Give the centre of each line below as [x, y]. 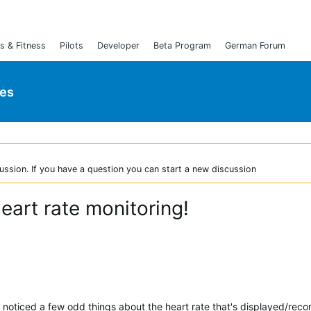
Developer [118, 45]
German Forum [255, 45]
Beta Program [182, 45]
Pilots [72, 45]
